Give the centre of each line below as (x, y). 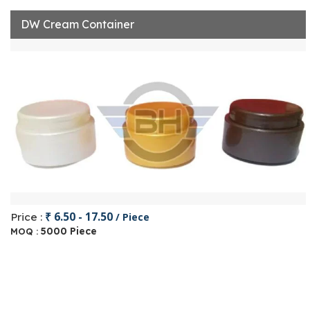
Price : (28, 217)
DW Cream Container (77, 24)
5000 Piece (69, 231)
